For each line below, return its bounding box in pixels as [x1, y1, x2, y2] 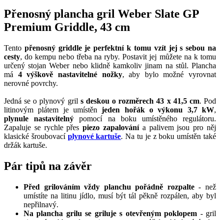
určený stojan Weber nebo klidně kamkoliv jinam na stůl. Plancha [4, 61, 216, 70]
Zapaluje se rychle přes [4, 123, 83, 132]
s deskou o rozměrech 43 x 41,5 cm [80, 96, 199, 105]
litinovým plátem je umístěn [4, 105, 102, 114]
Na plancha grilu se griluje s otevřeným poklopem [24, 209, 197, 218]
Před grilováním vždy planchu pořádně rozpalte [24, 182, 194, 191]
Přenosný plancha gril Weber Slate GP [4, 7, 199, 20]
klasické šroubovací [4, 132, 68, 140]
